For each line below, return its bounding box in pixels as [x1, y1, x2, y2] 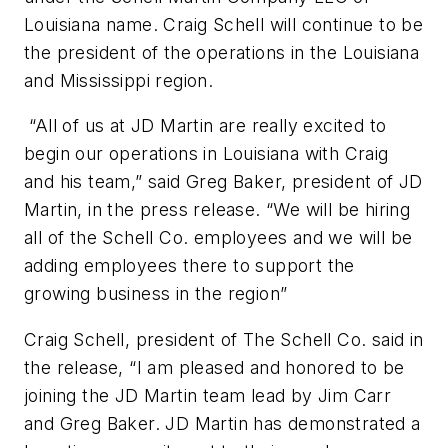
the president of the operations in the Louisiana [24, 41, 420, 63]
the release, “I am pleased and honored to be [24, 356, 405, 378]
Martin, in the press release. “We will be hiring [24, 199, 411, 221]
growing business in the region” [24, 283, 288, 305]
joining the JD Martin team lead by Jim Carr [24, 384, 392, 406]
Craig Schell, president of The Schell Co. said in [24, 328, 424, 350]
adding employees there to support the [24, 255, 355, 277]
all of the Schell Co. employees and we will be [24, 227, 413, 249]
